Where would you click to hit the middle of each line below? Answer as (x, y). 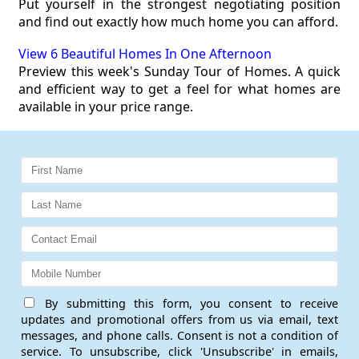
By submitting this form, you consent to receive (188, 303)
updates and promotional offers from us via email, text (179, 319)
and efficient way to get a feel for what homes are (179, 89)
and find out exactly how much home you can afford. (178, 21)
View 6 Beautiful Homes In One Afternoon (145, 54)
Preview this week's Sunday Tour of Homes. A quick (179, 72)
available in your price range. (105, 107)
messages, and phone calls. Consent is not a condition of (179, 335)
